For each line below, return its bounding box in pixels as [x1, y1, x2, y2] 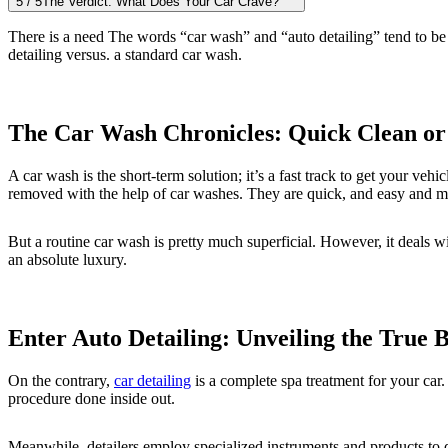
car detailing [114, 371, 191, 389]
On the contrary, [8, 371, 114, 389]
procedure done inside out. [8, 389, 175, 407]
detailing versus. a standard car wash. [8, 45, 242, 63]
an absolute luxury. [8, 250, 127, 268]
